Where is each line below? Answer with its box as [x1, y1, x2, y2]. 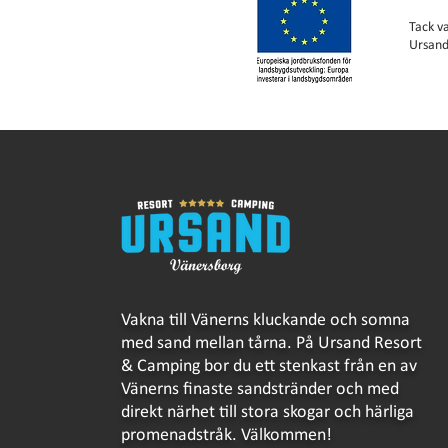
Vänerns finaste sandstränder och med [121, 380, 400, 399]
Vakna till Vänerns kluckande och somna [121, 311, 411, 330]
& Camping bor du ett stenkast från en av [121, 357, 418, 376]
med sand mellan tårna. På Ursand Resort [121, 334, 423, 353]
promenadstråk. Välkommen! [121, 426, 333, 445]
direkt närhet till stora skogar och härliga [121, 403, 415, 422]
